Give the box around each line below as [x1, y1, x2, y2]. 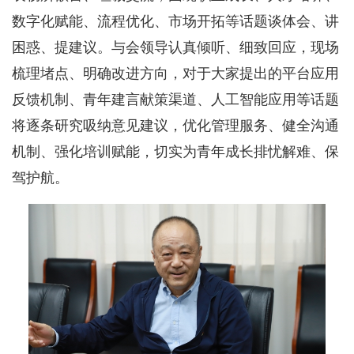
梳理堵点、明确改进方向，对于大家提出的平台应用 [12, 65, 339, 81]
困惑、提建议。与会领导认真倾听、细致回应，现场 [12, 39, 339, 55]
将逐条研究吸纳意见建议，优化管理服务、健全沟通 [12, 117, 339, 134]
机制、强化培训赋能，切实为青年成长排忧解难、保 [12, 143, 339, 160]
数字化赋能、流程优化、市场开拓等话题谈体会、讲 [12, 13, 339, 29]
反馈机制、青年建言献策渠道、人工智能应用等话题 [12, 91, 339, 107]
